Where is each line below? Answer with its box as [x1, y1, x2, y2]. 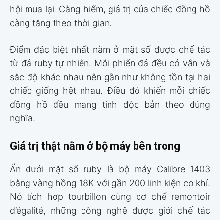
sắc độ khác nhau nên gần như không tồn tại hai [10, 71, 210, 82]
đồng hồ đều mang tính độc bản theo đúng [10, 99, 210, 110]
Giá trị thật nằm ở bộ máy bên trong [10, 139, 180, 152]
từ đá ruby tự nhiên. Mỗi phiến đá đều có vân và [10, 57, 210, 68]
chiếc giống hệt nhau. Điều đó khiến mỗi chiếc [10, 85, 210, 96]
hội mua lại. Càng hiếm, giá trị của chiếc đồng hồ [10, 3, 210, 14]
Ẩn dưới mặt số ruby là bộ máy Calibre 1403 [10, 164, 210, 174]
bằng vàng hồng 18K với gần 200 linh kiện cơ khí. [10, 177, 210, 188]
